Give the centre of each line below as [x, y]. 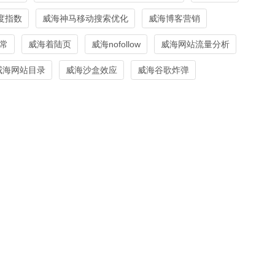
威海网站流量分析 [195, 44]
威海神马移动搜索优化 [85, 18]
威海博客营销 [174, 18]
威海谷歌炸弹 [163, 70]
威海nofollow [116, 44]
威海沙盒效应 [91, 70]
